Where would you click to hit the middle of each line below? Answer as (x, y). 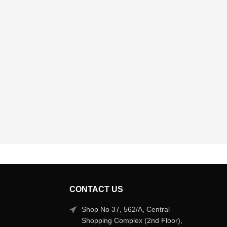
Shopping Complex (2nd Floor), (132, 221)
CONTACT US (97, 190)
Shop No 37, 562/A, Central (126, 210)
